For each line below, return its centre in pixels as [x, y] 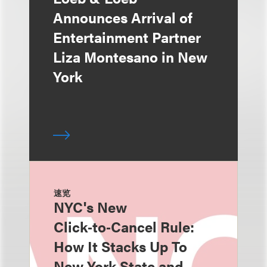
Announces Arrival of [123, 17]
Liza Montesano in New [130, 57]
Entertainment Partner [127, 37]
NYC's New [90, 207]
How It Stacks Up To [120, 246]
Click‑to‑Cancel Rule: [124, 226]
